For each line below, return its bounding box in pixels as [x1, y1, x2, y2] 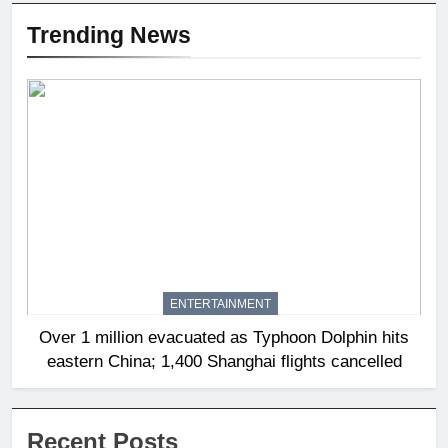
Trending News [27, 22, 191, 49]
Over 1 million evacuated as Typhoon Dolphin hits [39, 328, 409, 347]
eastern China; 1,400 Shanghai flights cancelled [46, 352, 402, 371]
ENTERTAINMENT [170, 297, 271, 312]
